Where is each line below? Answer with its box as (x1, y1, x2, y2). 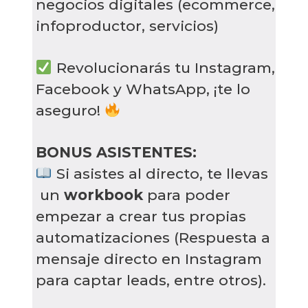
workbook (64, 186, 147, 203)
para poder (147, 186, 230, 203)
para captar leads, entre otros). (36, 271, 266, 289)
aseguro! (36, 101, 104, 119)
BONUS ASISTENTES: (36, 143, 197, 161)
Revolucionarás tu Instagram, (52, 58, 275, 76)
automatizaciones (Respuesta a (36, 228, 270, 246)
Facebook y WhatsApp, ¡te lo (36, 80, 250, 98)
